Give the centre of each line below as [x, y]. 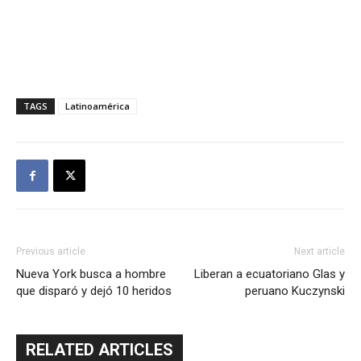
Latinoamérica [98, 106]
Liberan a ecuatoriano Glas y [270, 274]
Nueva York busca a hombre [91, 274]
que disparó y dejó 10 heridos [94, 291]
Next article [320, 251]
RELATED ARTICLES [100, 350]
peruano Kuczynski [295, 291]
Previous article [51, 251]
